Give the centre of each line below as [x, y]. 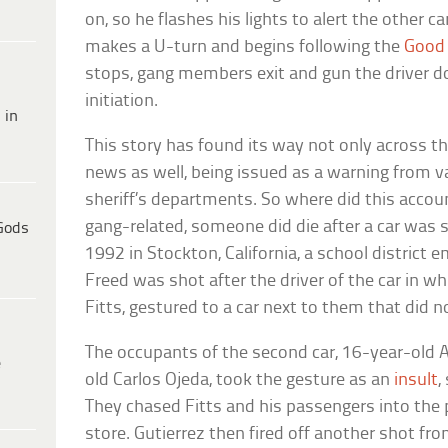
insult [416, 380]
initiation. [122, 101]
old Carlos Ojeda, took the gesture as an [240, 380]
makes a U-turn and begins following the [245, 47]
